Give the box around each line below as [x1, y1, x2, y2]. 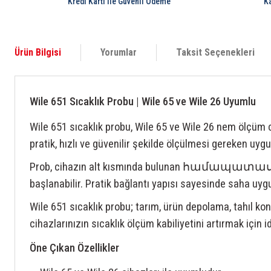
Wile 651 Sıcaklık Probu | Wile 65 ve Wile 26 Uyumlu [30, 95, 256, 109]
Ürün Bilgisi [15, 47, 61, 59]
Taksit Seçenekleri [176, 47, 255, 59]
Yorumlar [100, 47, 137, 59]
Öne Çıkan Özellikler [30, 241, 119, 255]
